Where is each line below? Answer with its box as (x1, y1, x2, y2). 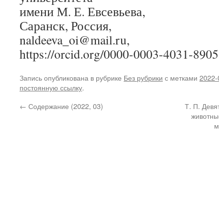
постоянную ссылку (20, 82, 82, 92)
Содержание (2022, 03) (26, 101, 103, 111)
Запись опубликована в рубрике (20, 72, 124, 83)
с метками (163, 72, 199, 83)
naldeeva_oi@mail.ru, (20, 31, 130, 48)
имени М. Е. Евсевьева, (20, 3, 145, 20)
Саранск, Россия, (20, 17, 111, 34)
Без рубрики (124, 72, 163, 83)
